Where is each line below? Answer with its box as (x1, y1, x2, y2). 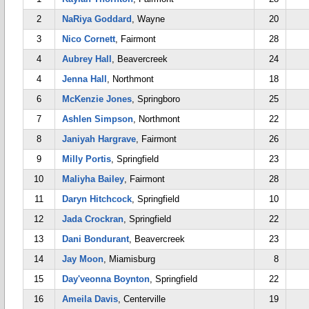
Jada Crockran (62, 214, 123, 224)
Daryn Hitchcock (62, 194, 132, 204)
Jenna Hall (62, 74, 107, 84)
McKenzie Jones (62, 94, 132, 104)
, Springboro (132, 94, 180, 104)
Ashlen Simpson (62, 114, 133, 124)
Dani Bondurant (62, 234, 129, 244)
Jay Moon (62, 254, 103, 264)
